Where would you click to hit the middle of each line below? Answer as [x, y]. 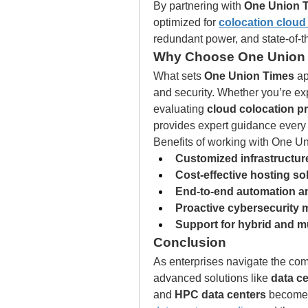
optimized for [186, 22]
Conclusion [190, 242]
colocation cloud [262, 22]
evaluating [180, 109]
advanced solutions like [212, 278]
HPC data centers [220, 295]
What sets [179, 76]
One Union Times [249, 76]
